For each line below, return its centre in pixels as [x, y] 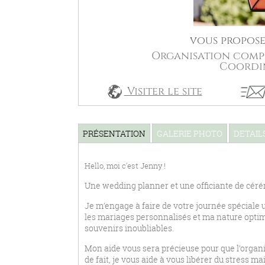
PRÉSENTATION [114, 133]
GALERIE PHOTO [189, 133]
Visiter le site [163, 91]
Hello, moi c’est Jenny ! [125, 166]
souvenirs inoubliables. [129, 228]
